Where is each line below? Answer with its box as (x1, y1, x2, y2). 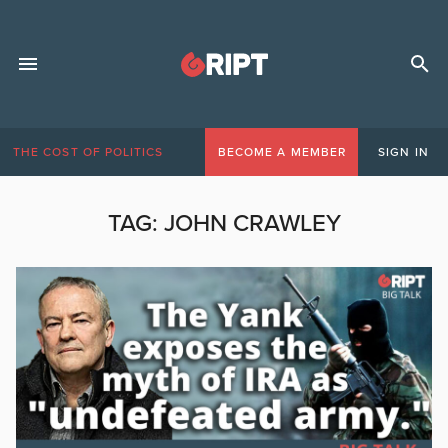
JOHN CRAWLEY (163, 209, 341, 238)
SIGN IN (378, 145, 429, 159)
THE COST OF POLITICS (13, 145, 164, 159)
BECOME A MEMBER (217, 145, 346, 159)
